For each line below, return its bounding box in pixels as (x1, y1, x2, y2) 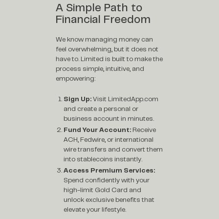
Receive (131, 126, 156, 134)
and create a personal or (64, 105, 139, 112)
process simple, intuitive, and (56, 65, 145, 72)
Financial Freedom (56, 13, 151, 25)
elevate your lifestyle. (64, 206, 127, 214)
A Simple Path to (56, 1, 143, 14)
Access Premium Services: (64, 167, 155, 175)
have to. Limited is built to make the (56, 55, 163, 63)
